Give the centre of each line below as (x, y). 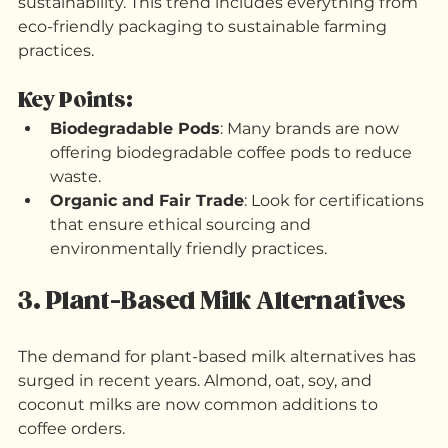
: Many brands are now (311, 189)
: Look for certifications (336, 261)
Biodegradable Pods (135, 189)
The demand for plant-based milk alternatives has (219, 417)
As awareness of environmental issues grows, (199, 15)
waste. (75, 237)
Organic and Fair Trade (147, 261)
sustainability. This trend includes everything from (220, 63)
